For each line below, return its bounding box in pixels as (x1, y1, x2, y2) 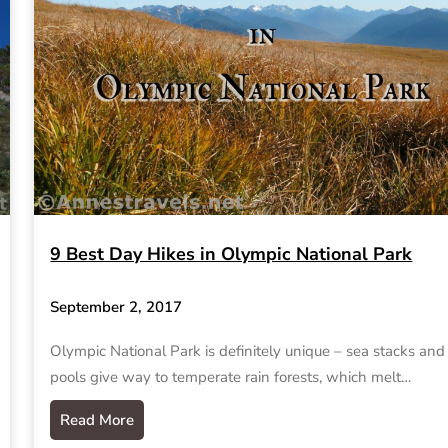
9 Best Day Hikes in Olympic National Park (50, 241, 413, 266)
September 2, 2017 (50, 297, 183, 318)
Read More (60, 410, 135, 431)
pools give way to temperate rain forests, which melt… (50, 367, 412, 388)
